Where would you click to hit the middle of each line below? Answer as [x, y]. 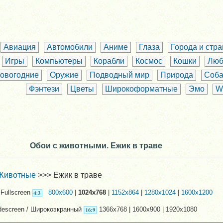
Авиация [19, 47]
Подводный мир [119, 75]
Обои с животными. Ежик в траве [96, 146]
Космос [149, 61]
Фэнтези [44, 89]
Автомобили [69, 47]
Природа [176, 75]
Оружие [64, 75]
